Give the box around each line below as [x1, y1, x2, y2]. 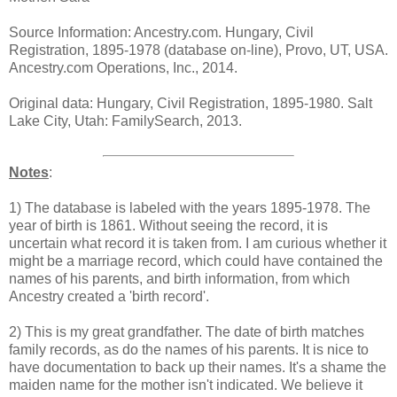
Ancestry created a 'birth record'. [9, 288, 209, 304]
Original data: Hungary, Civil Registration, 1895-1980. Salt [9, 95, 372, 111]
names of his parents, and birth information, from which [9, 270, 350, 286]
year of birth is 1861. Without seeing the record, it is [9, 217, 328, 233]
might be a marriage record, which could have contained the [9, 253, 383, 269]
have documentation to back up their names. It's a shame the [9, 359, 386, 375]
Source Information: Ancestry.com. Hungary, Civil [9, 24, 314, 40]
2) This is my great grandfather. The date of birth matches [9, 323, 364, 339]
